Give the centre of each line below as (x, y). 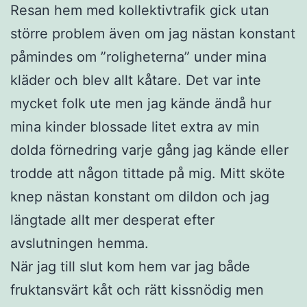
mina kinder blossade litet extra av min (135, 126)
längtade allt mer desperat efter (112, 220)
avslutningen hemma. (79, 243)
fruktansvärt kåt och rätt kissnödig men (137, 290)
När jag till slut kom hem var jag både (130, 266)
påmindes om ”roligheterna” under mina (138, 57)
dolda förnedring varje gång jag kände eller (149, 150)
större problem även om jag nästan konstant (153, 33)
